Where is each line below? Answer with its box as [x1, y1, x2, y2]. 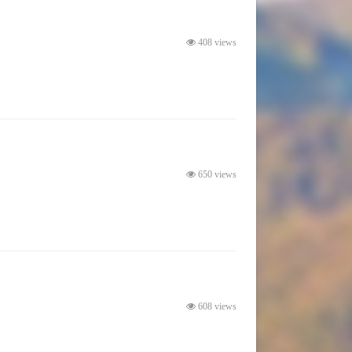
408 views [197, 37, 236, 48]
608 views [197, 301, 236, 312]
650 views [197, 169, 236, 180]
